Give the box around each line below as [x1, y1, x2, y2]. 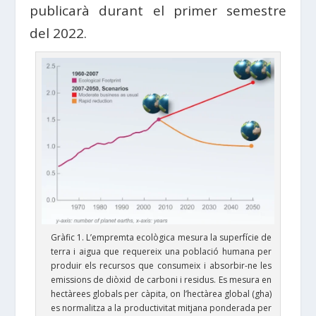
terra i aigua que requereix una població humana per [50, 245, 272, 257]
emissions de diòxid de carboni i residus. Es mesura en [50, 273, 272, 286]
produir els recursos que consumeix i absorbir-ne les [50, 259, 272, 272]
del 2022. [30, 24, 87, 43]
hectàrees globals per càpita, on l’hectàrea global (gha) [50, 287, 272, 300]
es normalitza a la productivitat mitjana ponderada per [50, 301, 272, 314]
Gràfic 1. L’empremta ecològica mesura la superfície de [50, 231, 272, 243]
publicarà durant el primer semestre [30, 1, 286, 20]
